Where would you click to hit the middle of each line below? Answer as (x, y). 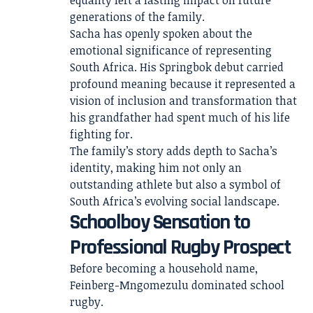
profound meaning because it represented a (183, 84)
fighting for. (101, 134)
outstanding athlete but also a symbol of (175, 184)
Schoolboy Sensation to (160, 222)
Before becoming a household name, (164, 268)
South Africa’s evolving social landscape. (175, 201)
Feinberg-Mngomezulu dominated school (177, 285)
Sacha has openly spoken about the (161, 34)
